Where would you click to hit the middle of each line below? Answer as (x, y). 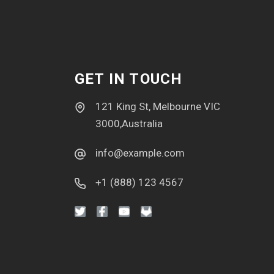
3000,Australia (129, 124)
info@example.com (140, 153)
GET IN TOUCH (129, 79)
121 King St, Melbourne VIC (158, 106)
